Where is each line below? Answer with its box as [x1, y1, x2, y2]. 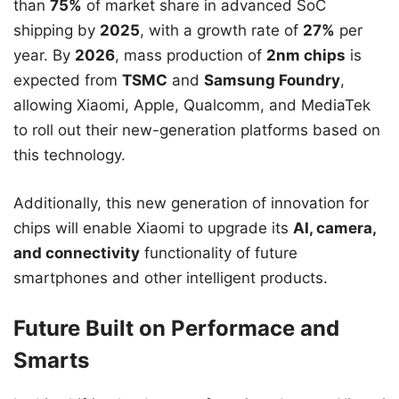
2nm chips [266, 46, 346, 65]
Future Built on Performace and [13, 315, 339, 342]
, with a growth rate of [140, 21, 303, 40]
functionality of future [140, 243, 297, 262]
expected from [13, 71, 122, 90]
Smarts [13, 347, 89, 374]
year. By [13, 46, 75, 65]
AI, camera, [293, 218, 376, 237]
